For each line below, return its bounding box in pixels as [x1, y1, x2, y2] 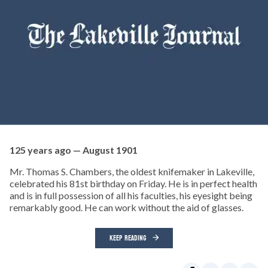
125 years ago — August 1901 [10, 144, 138, 156]
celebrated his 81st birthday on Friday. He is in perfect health [10, 178, 257, 190]
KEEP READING [109, 232, 147, 245]
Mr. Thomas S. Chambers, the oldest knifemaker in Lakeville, [10, 166, 254, 178]
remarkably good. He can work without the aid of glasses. [10, 202, 243, 214]
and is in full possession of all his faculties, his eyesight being [10, 190, 252, 202]
